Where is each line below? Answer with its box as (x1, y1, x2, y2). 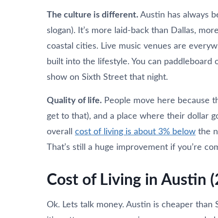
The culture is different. (47, 10, 138, 19)
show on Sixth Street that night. (47, 73, 168, 82)
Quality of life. (47, 96, 102, 105)
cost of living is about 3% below (75, 127, 196, 136)
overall (47, 127, 75, 136)
